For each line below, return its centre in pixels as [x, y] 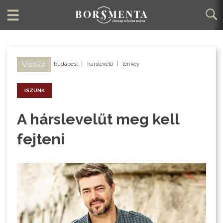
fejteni [41, 139]
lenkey [131, 64]
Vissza [34, 65]
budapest [66, 64]
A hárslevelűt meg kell [99, 119]
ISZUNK [34, 91]
